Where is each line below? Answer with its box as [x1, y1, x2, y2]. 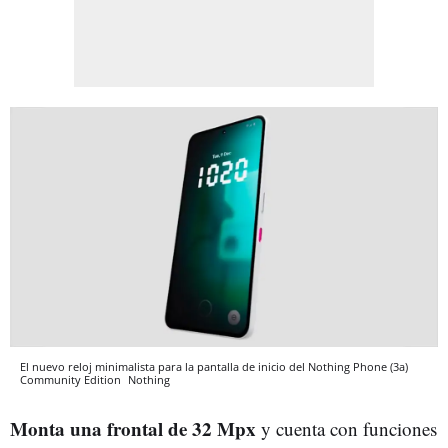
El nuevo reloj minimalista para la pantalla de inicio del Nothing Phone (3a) [20, 359, 408, 375]
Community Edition [20, 372, 124, 388]
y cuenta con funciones [256, 416, 437, 442]
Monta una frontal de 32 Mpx [10, 415, 256, 443]
